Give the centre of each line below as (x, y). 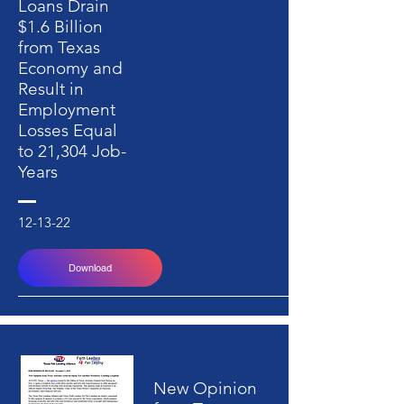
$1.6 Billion (60, 27)
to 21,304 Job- (72, 151)
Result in (51, 89)
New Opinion (205, 388)
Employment (67, 110)
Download (90, 268)
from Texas (59, 47)
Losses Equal (68, 130)
